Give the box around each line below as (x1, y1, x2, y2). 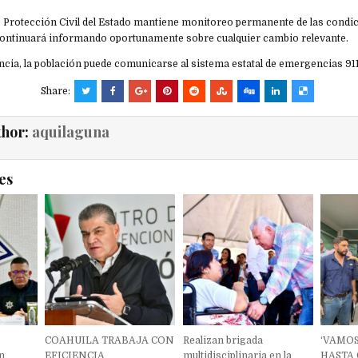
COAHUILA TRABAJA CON (44, 334, 174, 346)
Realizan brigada (182, 334, 263, 346)
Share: (41, 86, 73, 97)
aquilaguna (31, 122, 109, 142)
